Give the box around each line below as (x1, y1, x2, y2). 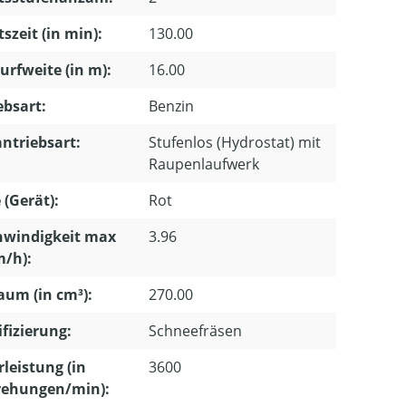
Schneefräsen (149, 320, 242, 341)
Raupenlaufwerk (149, 153, 259, 174)
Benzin (149, 95, 194, 116)
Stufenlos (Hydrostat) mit (149, 131, 321, 152)
